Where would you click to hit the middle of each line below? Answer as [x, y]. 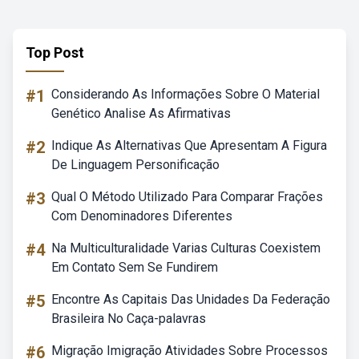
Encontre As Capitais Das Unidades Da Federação [191, 299]
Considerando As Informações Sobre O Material [186, 94]
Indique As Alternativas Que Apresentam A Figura [189, 145]
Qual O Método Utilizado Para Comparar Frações [187, 197]
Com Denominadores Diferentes [142, 216]
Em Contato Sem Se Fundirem [135, 267]
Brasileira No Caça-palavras [129, 319]
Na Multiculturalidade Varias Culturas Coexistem [186, 248]
